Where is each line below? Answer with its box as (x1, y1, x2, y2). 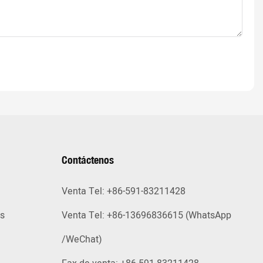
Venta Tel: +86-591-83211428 (61, 184, 186, 199)
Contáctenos (61, 153, 114, 167)
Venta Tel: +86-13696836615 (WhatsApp (61, 208, 231, 223)
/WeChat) (61, 232, 102, 247)
